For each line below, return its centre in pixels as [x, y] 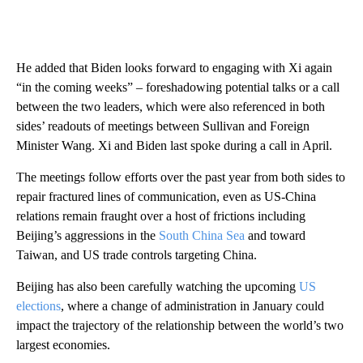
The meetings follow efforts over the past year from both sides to [181, 177]
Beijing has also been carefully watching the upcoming [158, 286]
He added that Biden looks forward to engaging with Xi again [174, 67]
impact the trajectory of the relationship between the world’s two [180, 325]
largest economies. [63, 344]
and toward [275, 235]
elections [38, 305]
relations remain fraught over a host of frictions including [161, 216]
